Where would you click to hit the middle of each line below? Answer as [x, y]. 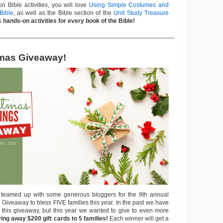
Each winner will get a [138, 219]
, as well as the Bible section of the [63, 13]
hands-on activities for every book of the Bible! [69, 21]
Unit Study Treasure [141, 13]
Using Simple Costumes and [129, 5]
